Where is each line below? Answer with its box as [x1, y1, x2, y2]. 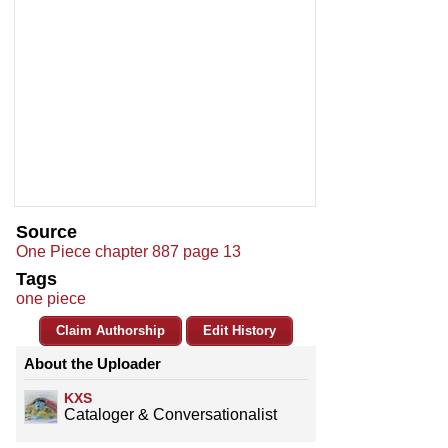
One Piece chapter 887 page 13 [16, 243, 241, 261]
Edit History [203, 323, 276, 339]
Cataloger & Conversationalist [64, 406, 277, 424]
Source [16, 222, 77, 243]
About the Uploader [24, 355, 161, 373]
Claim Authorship [56, 323, 165, 339]
